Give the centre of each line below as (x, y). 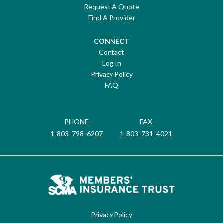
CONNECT (111, 41)
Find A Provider (111, 17)
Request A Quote (111, 6)
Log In (111, 63)
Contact (111, 52)
